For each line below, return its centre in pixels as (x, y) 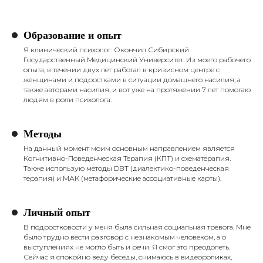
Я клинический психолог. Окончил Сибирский (106, 50)
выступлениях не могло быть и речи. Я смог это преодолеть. (127, 247)
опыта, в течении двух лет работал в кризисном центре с (122, 70)
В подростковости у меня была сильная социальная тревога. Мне (137, 227)
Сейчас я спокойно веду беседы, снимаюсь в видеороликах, (128, 257)
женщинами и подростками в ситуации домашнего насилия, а (132, 80)
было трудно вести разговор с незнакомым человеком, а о (125, 237)
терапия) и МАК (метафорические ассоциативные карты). (122, 178)
